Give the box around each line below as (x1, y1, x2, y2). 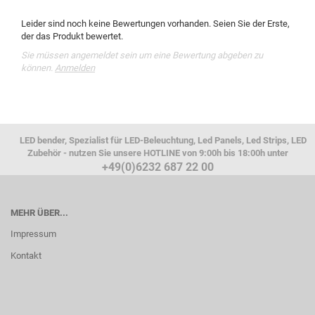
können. (21, 62, 55, 73)
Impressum (11, 228, 56, 239)
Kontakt (11, 250, 41, 261)
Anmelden (55, 62, 95, 73)
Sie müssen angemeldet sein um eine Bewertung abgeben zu (21, 49, 263, 60)
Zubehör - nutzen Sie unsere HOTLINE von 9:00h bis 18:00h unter (27, 147, 288, 158)
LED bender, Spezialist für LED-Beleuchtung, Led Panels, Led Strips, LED (19, 134, 307, 146)
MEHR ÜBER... (11, 207, 68, 218)
